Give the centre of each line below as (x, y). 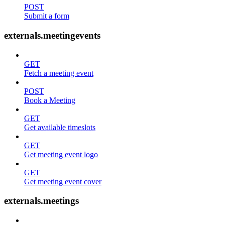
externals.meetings (41, 201)
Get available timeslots (60, 127)
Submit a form (47, 16)
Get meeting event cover (63, 181)
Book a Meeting (50, 100)
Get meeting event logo (61, 154)
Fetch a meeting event (59, 73)
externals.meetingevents (52, 35)
